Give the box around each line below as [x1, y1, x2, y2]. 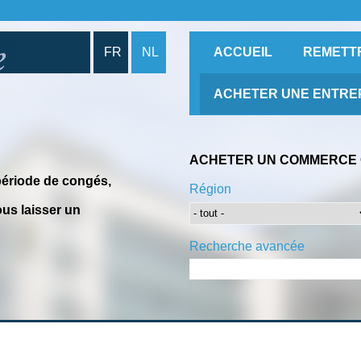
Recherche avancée [189, 239, 305, 253]
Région [189, 181, 231, 196]
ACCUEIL [213, 45, 272, 60]
